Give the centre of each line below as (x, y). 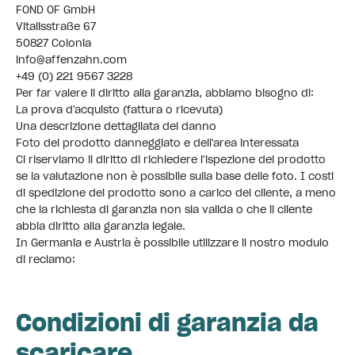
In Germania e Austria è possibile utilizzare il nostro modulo (172, 242)
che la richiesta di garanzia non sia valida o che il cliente (164, 209)
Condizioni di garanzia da (167, 322)
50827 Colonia (53, 43)
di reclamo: (46, 259)
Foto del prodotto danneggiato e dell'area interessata (157, 143)
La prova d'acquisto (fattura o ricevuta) (119, 109)
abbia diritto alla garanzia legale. (101, 226)
